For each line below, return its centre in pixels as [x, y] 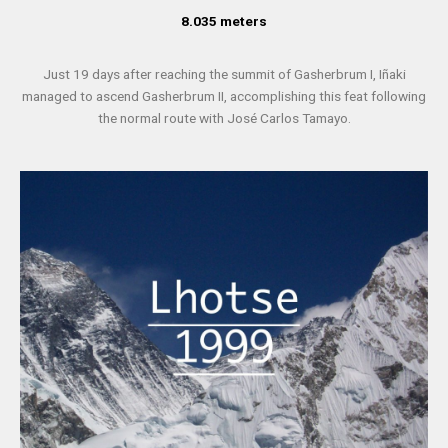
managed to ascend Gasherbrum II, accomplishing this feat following [224, 96]
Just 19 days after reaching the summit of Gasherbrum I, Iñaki [224, 74]
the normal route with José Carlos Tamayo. [224, 118]
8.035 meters [224, 21]
